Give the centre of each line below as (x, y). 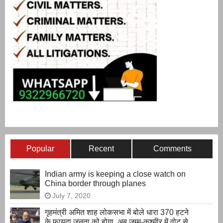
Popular (41, 148)
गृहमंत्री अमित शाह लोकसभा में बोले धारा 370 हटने (117, 212)
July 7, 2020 (71, 195)
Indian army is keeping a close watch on (115, 174)
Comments (172, 148)
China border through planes (95, 183)
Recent (102, 148)
